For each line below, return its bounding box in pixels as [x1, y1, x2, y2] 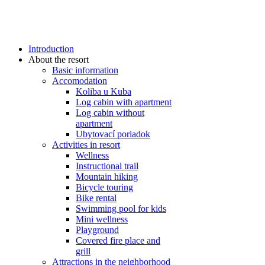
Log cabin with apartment [76, 97, 172, 108]
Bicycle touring [76, 182, 133, 193]
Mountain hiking [76, 172, 138, 182]
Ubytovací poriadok [76, 129, 150, 140]
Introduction [28, 44, 74, 54]
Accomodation [52, 76, 107, 86]
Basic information [52, 65, 118, 76]
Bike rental [76, 193, 117, 203]
